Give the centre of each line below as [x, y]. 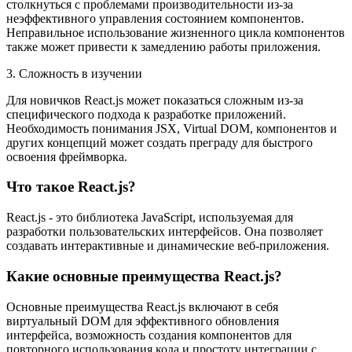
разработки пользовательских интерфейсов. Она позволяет [165, 232]
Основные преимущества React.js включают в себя [142, 306]
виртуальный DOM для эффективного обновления [143, 321]
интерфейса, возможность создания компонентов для [149, 335]
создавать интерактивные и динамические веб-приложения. [168, 246]
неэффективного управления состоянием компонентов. [155, 18]
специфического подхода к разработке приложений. [146, 114]
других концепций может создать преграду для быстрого [159, 142]
